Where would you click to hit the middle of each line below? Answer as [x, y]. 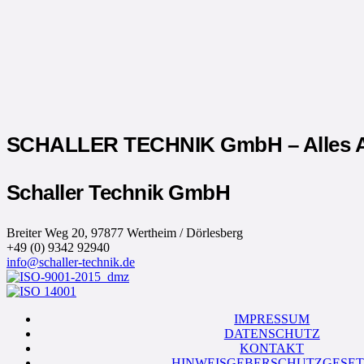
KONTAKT [272, 348]
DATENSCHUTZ [272, 334]
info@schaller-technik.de [71, 262]
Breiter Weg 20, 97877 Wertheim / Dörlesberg [125, 233]
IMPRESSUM [272, 319]
